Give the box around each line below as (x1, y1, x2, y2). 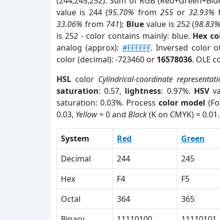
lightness (125, 85, 162, 96)
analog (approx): (56, 42, 122, 53)
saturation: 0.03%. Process (56, 97, 159, 108)
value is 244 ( (56, 7, 109, 18)
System (61, 133, 89, 144)
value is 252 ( (143, 19, 195, 29)
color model (158, 97, 206, 108)
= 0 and (97, 109, 128, 120)
